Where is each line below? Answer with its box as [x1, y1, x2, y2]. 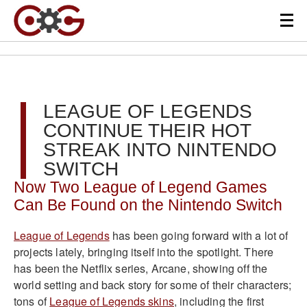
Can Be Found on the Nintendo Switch [14, 197, 282, 214]
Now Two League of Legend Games [14, 179, 267, 196]
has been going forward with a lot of [109, 227, 288, 243]
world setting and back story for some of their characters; [14, 276, 292, 293]
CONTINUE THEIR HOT [43, 120, 251, 141]
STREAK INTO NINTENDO [43, 139, 277, 160]
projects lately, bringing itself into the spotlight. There [14, 243, 274, 260]
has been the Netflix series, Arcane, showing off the [14, 260, 268, 276]
